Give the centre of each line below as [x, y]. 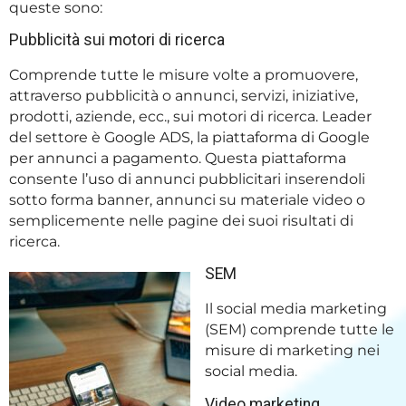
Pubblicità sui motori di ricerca [117, 40]
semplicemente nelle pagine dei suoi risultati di [181, 221]
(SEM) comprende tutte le [300, 330]
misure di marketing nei [292, 351]
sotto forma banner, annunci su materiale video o [187, 200]
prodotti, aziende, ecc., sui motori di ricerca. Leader [190, 117]
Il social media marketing [296, 309]
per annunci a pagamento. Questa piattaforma [178, 159]
